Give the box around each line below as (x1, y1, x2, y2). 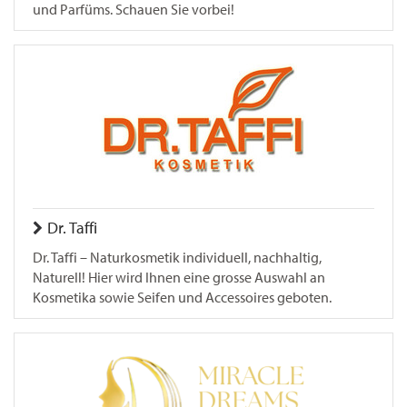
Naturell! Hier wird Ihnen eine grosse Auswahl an (33, 268, 325, 286)
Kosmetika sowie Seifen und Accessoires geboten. (33, 288, 332, 306)
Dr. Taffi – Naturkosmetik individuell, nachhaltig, (33, 248, 322, 266)
